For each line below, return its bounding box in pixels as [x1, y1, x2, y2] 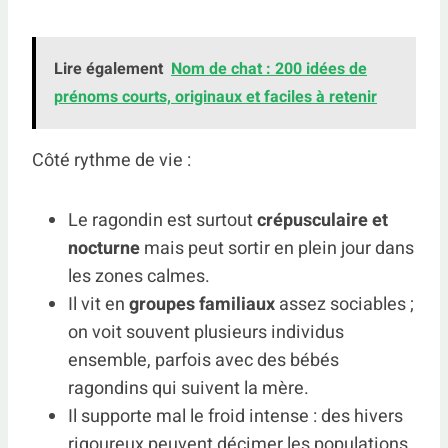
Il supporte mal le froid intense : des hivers [68, 403, 403, 430]
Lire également [54, 57, 163, 81]
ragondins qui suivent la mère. [68, 375, 309, 402]
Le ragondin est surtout [68, 207, 257, 234]
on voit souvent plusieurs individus [68, 319, 344, 346]
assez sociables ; [275, 291, 414, 318]
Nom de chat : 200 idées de [171, 57, 367, 81]
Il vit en [68, 291, 129, 318]
